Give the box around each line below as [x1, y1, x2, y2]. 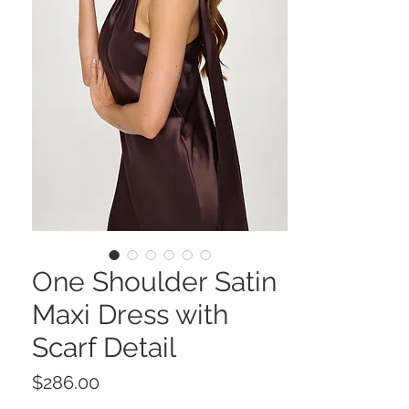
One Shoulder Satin [32, 266, 277, 299]
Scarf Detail [32, 331, 176, 364]
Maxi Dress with [32, 299, 228, 331]
